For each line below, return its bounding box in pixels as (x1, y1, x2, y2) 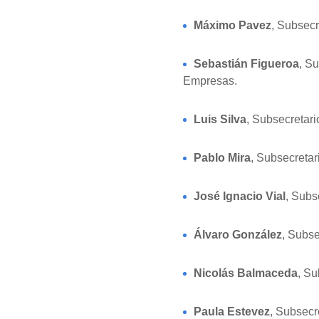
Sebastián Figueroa (194, 58, 299, 70)
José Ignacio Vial (194, 190, 286, 202)
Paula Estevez (194, 305, 270, 318)
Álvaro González (194, 229, 282, 241)
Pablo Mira (194, 152, 251, 164)
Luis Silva (194, 113, 246, 125)
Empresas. (183, 75, 237, 87)
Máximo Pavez (194, 19, 271, 31)
